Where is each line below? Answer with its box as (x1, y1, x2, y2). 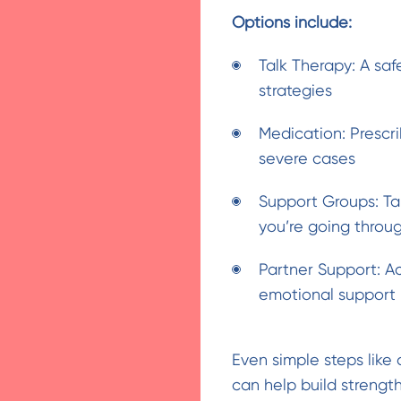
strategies (259, 81, 332, 99)
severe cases (259, 149, 355, 167)
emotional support (259, 285, 396, 303)
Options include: (232, 13, 352, 31)
